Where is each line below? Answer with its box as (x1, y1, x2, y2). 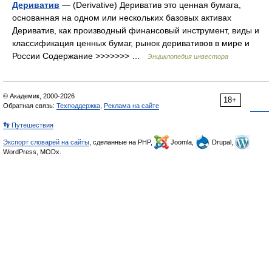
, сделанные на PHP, (89, 138, 154, 146)
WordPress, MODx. (3, 148, 61, 155)
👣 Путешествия (3, 121, 53, 129)
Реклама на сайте (104, 102, 159, 109)
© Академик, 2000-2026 (3, 92, 75, 100)
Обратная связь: (3, 102, 56, 109)
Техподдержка (56, 102, 100, 109)
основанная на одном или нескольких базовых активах (12, 13, 231, 22)
